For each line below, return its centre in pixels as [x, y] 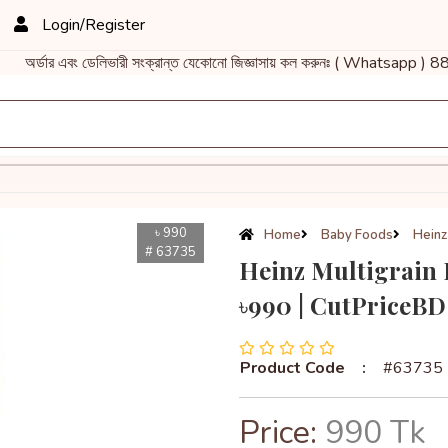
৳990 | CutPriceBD [342, 305]
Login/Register [91, 25]
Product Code [292, 368]
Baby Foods [355, 235]
